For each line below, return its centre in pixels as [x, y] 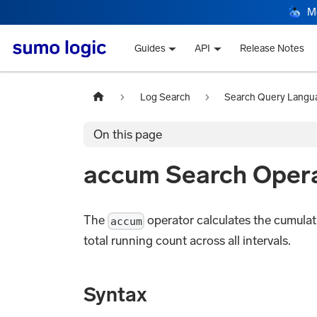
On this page [128, 134]
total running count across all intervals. [187, 240]
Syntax [115, 294]
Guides [150, 49]
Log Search [165, 97]
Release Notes [272, 49]
